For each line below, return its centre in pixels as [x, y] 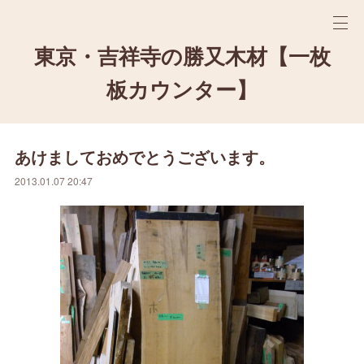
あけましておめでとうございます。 [145, 156]
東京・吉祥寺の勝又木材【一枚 [182, 57]
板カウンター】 [182, 90]
